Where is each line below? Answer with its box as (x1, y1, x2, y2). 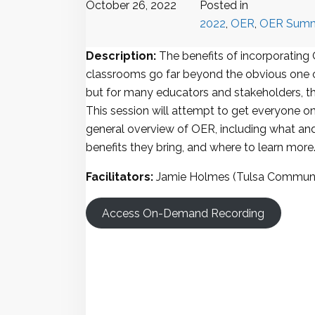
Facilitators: (86, 170, 153, 184)
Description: (86, 49, 156, 63)
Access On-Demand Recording (102, 206, 265, 220)
